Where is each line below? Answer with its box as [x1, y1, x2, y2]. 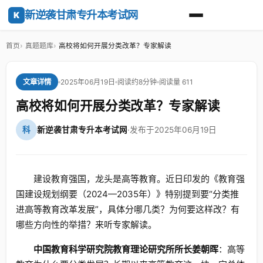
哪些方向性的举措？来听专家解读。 [16, 219, 157, 230]
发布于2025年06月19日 [130, 124, 217, 134]
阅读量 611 [159, 77, 193, 86]
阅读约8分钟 [117, 77, 157, 86]
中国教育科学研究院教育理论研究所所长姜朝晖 [33, 244, 219, 255]
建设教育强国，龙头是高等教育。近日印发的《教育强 [33, 173, 245, 184]
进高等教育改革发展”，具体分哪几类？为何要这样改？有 [16, 204, 240, 215]
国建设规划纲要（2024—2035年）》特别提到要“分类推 [16, 188, 239, 200]
